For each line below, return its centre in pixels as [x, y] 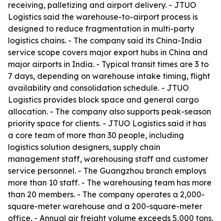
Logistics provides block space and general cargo [103, 100]
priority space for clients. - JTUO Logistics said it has [107, 123]
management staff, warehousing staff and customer [108, 159]
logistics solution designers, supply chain [84, 147]
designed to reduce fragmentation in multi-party [101, 29]
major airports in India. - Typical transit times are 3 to [108, 64]
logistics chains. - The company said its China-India [105, 40]
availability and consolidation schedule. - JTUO [98, 88]
